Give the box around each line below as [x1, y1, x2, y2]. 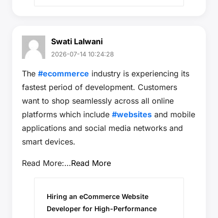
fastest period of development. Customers [22, 82, 177, 92]
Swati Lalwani [51, 36, 103, 46]
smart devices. [22, 136, 75, 146]
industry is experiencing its [89, 68, 189, 78]
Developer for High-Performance [47, 204, 157, 213]
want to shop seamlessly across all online [22, 95, 174, 106]
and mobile [152, 109, 195, 119]
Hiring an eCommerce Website [47, 192, 148, 200]
